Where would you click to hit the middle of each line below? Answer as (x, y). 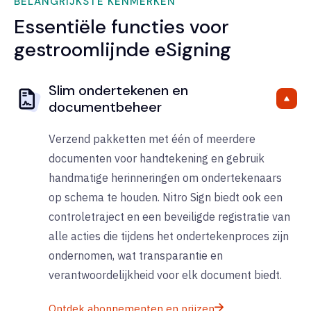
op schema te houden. (106, 197)
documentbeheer (105, 107)
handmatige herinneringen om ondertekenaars (165, 178)
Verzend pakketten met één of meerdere (152, 139)
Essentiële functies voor (121, 27)
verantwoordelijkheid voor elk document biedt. (165, 275)
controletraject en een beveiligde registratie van (169, 217)
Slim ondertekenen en (118, 91)
